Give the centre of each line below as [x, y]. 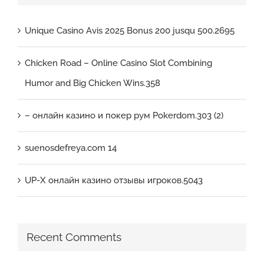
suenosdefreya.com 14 [71, 148]
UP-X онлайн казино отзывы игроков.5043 [114, 181]
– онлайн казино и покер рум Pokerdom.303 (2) [124, 116]
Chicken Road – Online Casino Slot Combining [118, 63]
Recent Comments [74, 237]
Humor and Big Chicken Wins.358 [93, 83]
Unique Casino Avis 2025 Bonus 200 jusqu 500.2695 [130, 31]
